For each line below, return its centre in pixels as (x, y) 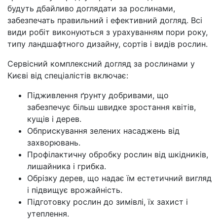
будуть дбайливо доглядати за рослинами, (91, 9)
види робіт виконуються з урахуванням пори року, (108, 32)
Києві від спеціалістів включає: (68, 76)
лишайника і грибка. (67, 166)
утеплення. (48, 214)
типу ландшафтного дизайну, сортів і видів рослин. (108, 44)
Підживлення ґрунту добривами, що (98, 95)
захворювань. (54, 143)
